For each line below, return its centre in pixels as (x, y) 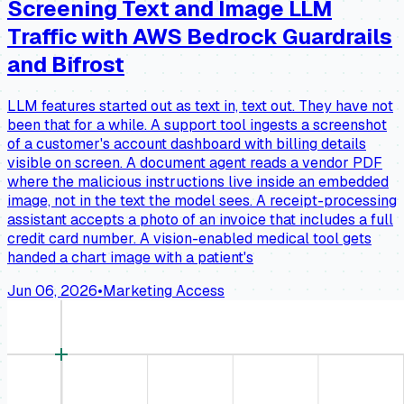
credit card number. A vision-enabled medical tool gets (189, 239)
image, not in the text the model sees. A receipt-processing (202, 201)
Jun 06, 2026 (52, 291)
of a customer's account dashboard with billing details (187, 144)
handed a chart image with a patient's (130, 258)
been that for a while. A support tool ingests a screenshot (197, 125)
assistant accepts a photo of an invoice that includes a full (200, 220)
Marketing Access (164, 291)
